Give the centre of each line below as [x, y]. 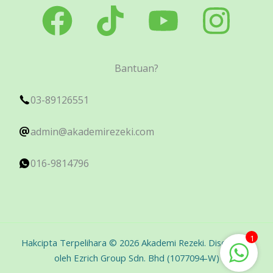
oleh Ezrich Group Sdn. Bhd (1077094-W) [136, 258]
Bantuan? [136, 68]
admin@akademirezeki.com [92, 132]
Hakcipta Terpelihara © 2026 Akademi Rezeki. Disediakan [136, 243]
